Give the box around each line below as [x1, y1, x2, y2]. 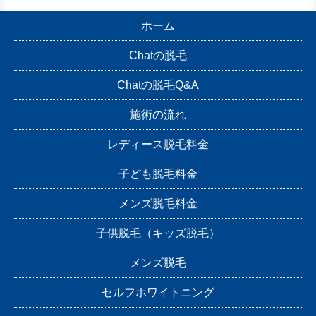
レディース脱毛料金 [107, 138, 209, 151]
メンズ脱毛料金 [119, 197, 197, 210]
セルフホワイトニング [102, 286, 214, 299]
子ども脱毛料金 [119, 168, 197, 181]
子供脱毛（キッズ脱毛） [96, 227, 220, 240]
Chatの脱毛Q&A [117, 79, 199, 92]
